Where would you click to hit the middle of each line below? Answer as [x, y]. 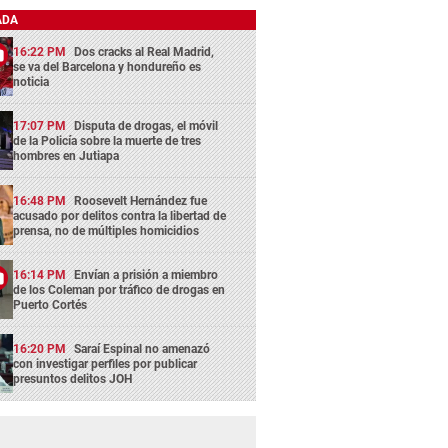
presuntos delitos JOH [73, 379]
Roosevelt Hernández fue [141, 200]
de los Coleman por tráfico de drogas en [119, 289]
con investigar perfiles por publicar [105, 364]
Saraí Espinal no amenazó [142, 349]
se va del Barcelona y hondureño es [107, 66]
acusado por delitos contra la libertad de [120, 215]
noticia [31, 81]
